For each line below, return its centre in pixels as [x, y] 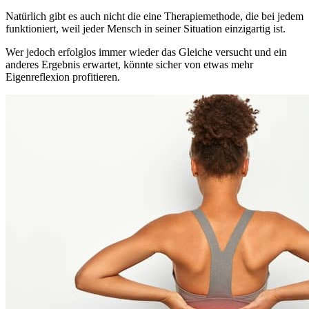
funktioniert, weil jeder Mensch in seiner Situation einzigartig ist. [146, 28]
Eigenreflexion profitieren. [63, 77]
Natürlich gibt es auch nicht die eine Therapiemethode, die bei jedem [154, 16]
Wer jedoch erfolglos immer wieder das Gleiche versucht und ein [146, 52]
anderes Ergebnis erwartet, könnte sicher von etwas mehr [129, 64]
